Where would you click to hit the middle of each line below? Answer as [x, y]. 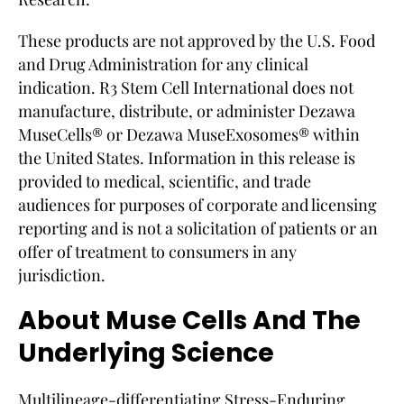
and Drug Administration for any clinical [163, 64]
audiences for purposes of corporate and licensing [197, 204]
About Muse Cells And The [189, 320]
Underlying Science [146, 353]
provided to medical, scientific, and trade [165, 181]
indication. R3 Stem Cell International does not [186, 87]
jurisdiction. [62, 275]
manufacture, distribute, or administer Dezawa [187, 110]
